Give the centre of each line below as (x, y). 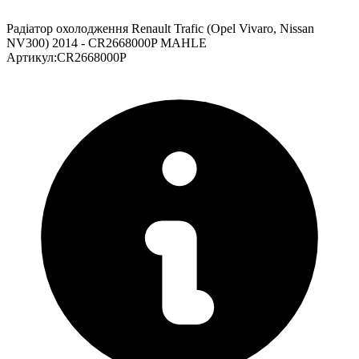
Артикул (30, 57)
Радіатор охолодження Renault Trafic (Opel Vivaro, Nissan (160, 28)
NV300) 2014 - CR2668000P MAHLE (107, 42)
